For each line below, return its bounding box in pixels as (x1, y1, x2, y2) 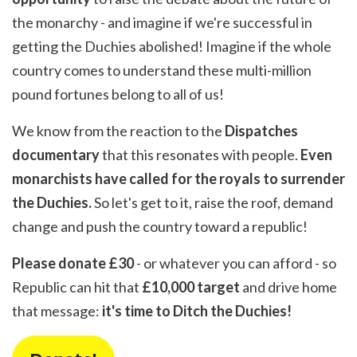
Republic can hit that (12, 278, 142, 296)
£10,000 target (142, 278, 240, 296)
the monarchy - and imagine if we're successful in (12, 14, 312, 32)
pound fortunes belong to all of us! (12, 85, 224, 104)
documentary (12, 146, 100, 164)
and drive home (240, 278, 337, 296)
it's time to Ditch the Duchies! (102, 302, 292, 320)
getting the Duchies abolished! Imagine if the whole (12, 37, 331, 56)
